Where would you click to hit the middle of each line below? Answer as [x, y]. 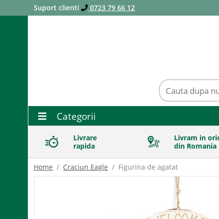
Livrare [85, 138]
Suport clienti [57, 8]
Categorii [75, 116]
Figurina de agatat [148, 167]
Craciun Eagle [86, 167]
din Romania [195, 146]
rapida [84, 146]
